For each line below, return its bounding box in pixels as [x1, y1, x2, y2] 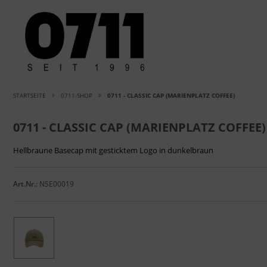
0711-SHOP [61, 91, 92, 100]
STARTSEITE [13, 91, 46, 100]
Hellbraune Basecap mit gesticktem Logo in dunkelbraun [13, 144, 213, 156]
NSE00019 [39, 178, 74, 189]
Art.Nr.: [13, 178, 38, 189]
